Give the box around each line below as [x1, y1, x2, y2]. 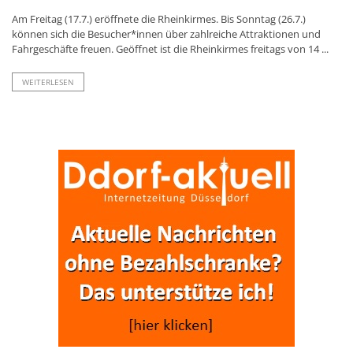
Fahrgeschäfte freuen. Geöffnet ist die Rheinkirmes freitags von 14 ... [12, 42, 329, 57]
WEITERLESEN [22, 76, 74, 88]
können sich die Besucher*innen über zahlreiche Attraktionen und [12, 27, 321, 42]
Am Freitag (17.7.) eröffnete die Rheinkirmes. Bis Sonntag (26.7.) [12, 12, 306, 27]
